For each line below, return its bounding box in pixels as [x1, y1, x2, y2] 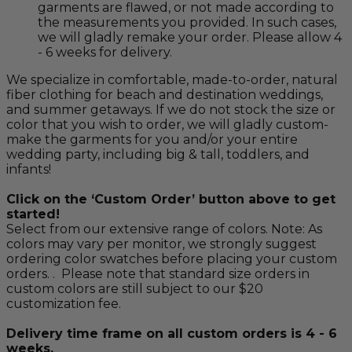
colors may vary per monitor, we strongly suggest [6, 236, 317, 252]
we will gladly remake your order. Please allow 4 [38, 30, 342, 46]
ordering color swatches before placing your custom [6, 251, 337, 267]
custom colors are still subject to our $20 [6, 281, 263, 297]
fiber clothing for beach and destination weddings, [6, 87, 323, 103]
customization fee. [6, 296, 121, 312]
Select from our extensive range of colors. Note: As [6, 222, 322, 237]
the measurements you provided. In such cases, [38, 15, 336, 31]
